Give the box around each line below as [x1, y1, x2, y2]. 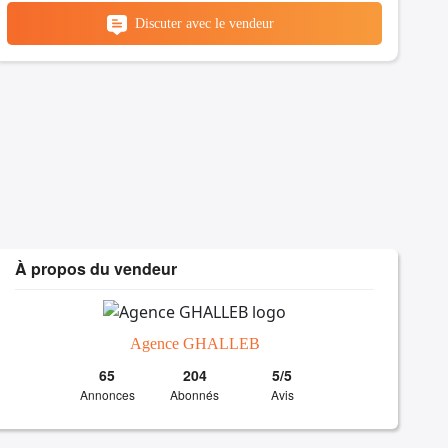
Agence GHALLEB [129, 334, 260, 352]
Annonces [79, 385, 135, 403]
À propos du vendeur [15, 257, 178, 281]
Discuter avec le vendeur [135, 16, 275, 32]
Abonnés [170, 385, 220, 403]
